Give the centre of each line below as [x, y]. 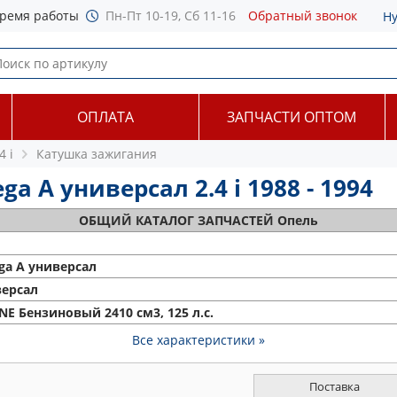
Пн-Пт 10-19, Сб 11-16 [171, 16]
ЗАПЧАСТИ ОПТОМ [292, 117]
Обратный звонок [303, 16]
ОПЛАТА [105, 117]
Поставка [334, 386]
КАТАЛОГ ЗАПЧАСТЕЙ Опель [227, 220]
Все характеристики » [198, 340]
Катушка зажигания [97, 154]
